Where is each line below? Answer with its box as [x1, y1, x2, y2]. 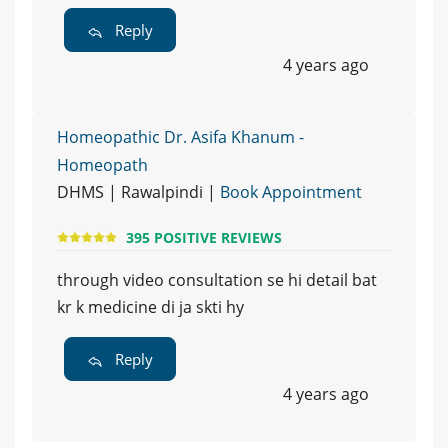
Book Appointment [220, 181, 362, 204]
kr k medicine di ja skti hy [57, 296, 244, 319]
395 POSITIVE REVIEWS [126, 227, 282, 247]
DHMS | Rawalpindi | [57, 181, 220, 204]
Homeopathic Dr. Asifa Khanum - [57, 126, 304, 149]
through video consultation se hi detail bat [57, 269, 377, 292]
